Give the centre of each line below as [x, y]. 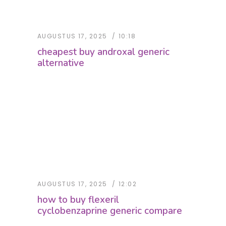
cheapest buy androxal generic [103, 52]
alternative [61, 63]
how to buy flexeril [78, 200]
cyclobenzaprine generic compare [110, 211]
